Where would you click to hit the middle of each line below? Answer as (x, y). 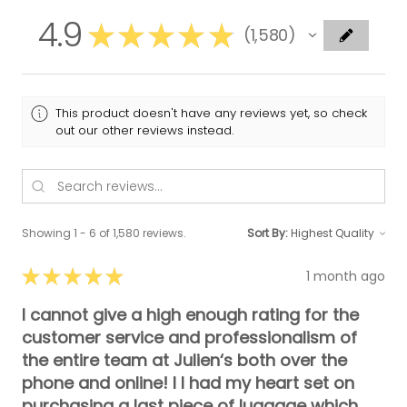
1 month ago (346, 276)
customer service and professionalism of (189, 338)
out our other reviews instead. (145, 130)
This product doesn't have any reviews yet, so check (212, 113)
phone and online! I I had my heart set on (188, 383)
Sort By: (268, 233)
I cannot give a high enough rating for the (190, 315)
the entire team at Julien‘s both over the (184, 361)
